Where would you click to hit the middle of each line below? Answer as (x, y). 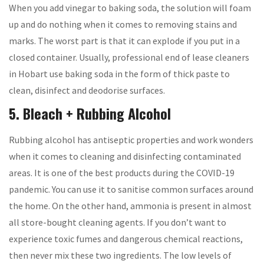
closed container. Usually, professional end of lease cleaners (129, 57)
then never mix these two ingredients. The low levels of (120, 255)
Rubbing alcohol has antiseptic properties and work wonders (131, 139)
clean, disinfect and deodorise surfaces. (87, 90)
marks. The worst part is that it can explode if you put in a (124, 40)
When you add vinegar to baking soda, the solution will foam (130, 7)
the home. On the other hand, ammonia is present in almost (130, 205)
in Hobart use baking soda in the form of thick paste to (119, 73)
